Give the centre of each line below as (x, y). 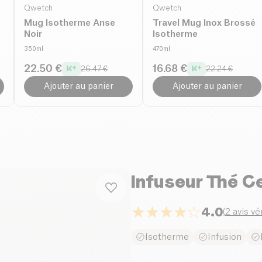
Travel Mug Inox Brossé (204, 23)
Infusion (225, 237)
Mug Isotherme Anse (70, 23)
